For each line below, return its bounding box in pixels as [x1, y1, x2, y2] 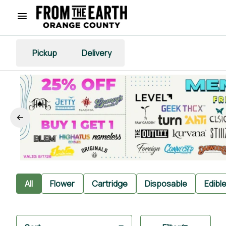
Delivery [81, 47, 111, 59]
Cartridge [92, 178, 128, 189]
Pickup [32, 47, 57, 59]
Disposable [145, 178, 187, 189]
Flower [50, 178, 75, 189]
